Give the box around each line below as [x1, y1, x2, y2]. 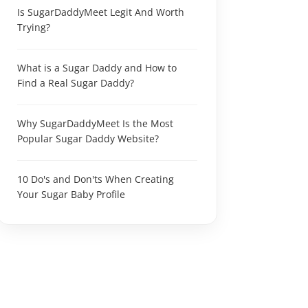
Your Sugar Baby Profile [17, 187, 125, 201]
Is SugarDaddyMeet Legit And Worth [17, 5, 184, 19]
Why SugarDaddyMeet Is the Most [17, 116, 173, 130]
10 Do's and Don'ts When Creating [17, 172, 174, 186]
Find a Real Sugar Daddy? [17, 76, 134, 89]
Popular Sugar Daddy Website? [17, 131, 159, 145]
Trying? [17, 20, 50, 34]
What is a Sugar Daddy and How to [17, 60, 177, 74]
